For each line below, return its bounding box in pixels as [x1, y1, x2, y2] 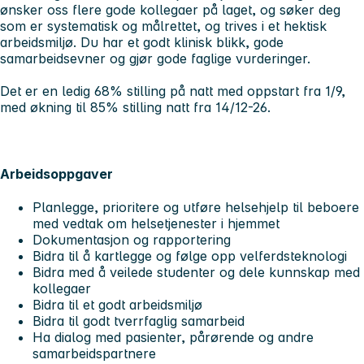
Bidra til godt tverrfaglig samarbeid [32, 312, 245, 329]
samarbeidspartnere [32, 344, 164, 362]
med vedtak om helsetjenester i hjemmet [32, 214, 279, 232]
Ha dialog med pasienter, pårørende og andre [32, 328, 314, 345]
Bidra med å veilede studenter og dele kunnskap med [32, 263, 360, 280]
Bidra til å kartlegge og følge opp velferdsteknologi [32, 247, 347, 264]
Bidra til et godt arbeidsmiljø [32, 296, 202, 313]
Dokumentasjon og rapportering [32, 231, 231, 248]
